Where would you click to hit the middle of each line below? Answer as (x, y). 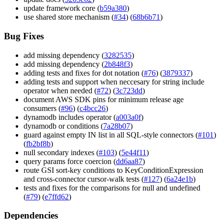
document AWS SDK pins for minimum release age (104, 99)
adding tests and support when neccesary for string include (114, 82)
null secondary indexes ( (61, 152)
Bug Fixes (24, 36)
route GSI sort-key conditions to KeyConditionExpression (113, 170)
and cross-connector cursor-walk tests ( (84, 179)
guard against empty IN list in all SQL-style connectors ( (111, 135)
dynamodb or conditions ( (63, 126)
